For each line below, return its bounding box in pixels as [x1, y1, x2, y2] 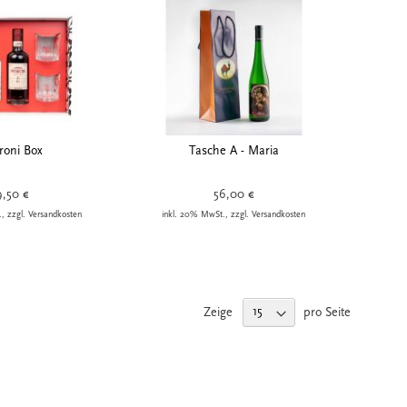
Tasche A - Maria [188, 143, 279, 158]
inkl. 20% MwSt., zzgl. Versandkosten [162, 208, 306, 220]
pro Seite [303, 304, 351, 320]
